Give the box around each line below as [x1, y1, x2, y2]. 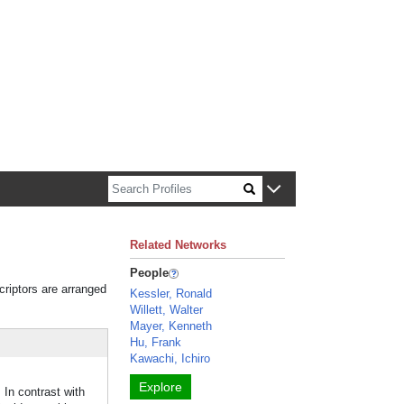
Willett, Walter [130, 303, 204, 317]
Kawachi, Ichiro [130, 352, 211, 365]
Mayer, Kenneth [130, 319, 213, 333]
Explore [139, 380, 183, 394]
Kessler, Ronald [130, 287, 213, 300]
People [130, 266, 170, 280]
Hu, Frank [130, 335, 182, 349]
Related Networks [130, 238, 227, 252]
